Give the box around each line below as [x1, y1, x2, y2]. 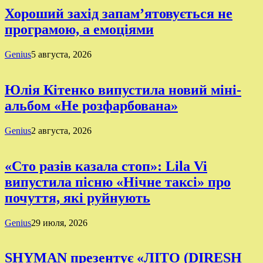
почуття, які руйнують [5, 190, 150, 205]
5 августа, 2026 [31, 49, 92, 59]
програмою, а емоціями [5, 22, 154, 38]
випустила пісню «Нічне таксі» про [5, 174, 231, 190]
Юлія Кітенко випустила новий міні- [5, 82, 241, 97]
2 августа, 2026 [31, 125, 92, 136]
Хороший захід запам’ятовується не [5, 6, 232, 22]
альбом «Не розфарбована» [5, 97, 178, 113]
